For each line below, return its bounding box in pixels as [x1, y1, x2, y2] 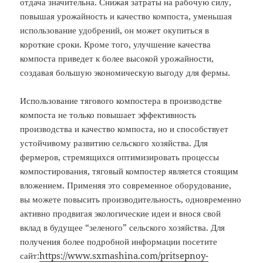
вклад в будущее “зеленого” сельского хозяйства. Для [20, 221, 225, 234]
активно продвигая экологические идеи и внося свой [20, 207, 221, 220]
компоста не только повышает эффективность [20, 109, 197, 121]
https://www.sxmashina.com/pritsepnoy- [39, 249, 209, 262]
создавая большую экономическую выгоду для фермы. [20, 66, 231, 79]
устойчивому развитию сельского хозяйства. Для [20, 137, 208, 149]
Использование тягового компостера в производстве [20, 95, 222, 107]
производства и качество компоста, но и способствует [20, 123, 229, 135]
